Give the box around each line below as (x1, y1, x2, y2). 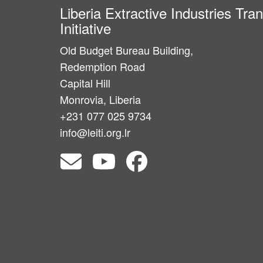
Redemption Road (60, 58, 145, 74)
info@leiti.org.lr (60, 124, 130, 140)
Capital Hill (60, 75, 110, 90)
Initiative (60, 17, 111, 38)
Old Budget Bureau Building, (60, 42, 193, 58)
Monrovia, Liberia (60, 91, 141, 107)
